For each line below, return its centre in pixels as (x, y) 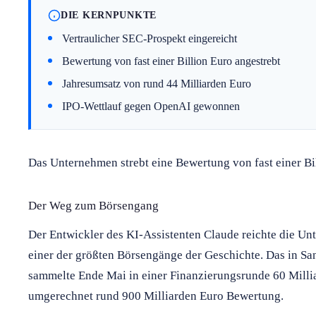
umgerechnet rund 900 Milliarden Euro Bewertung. (156, 296)
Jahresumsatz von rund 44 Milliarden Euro (157, 83)
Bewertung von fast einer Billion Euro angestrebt (171, 61)
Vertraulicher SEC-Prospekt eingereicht (150, 38)
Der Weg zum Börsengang (93, 205)
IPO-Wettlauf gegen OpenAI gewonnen (151, 106)
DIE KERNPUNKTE (109, 15)
